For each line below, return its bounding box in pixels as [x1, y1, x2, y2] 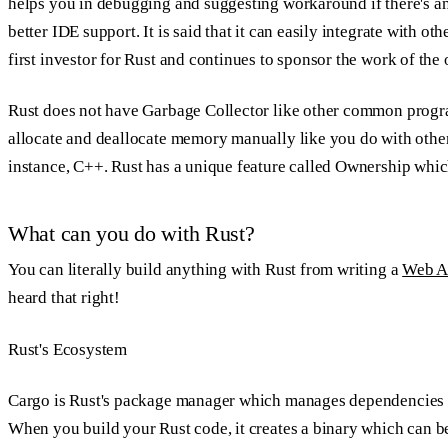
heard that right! [8, 287, 120, 307]
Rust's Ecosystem [8, 339, 128, 359]
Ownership [335, 157, 411, 177]
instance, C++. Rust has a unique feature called [8, 157, 336, 177]
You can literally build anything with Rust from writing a [8, 259, 403, 279]
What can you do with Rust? [8, 220, 255, 246]
